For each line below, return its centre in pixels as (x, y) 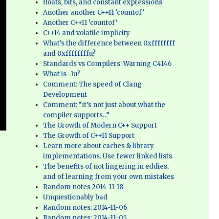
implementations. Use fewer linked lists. (109, 156)
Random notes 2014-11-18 (83, 187)
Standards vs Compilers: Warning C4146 (108, 64)
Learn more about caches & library (99, 146)
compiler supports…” (77, 115)
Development (65, 95)
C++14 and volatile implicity (87, 33)
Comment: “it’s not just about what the (104, 105)
